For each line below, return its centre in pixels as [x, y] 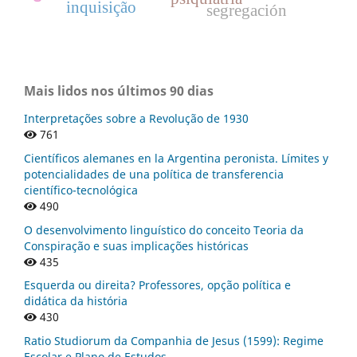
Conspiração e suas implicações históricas [136, 245]
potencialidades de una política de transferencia [154, 174]
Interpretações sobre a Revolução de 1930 [136, 118]
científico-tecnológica [81, 190]
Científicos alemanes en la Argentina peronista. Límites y [176, 158]
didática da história [76, 301]
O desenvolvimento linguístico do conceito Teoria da [164, 229]
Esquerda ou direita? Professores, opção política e [157, 285]
